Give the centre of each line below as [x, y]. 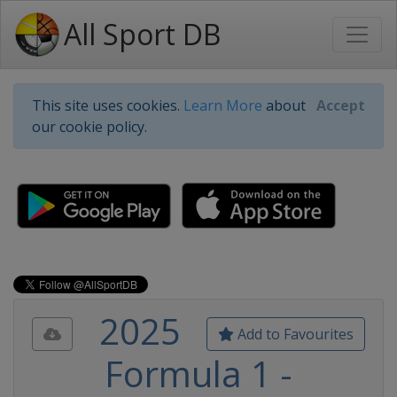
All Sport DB [142, 34]
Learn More [223, 105]
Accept [341, 105]
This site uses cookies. [108, 105]
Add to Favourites [294, 334]
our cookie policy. [90, 127]
